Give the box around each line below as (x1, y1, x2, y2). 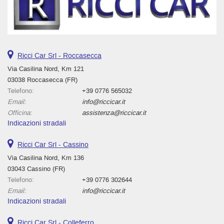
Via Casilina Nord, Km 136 (7, 153, 84, 162)
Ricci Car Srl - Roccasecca (17, 50, 101, 60)
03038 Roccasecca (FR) (7, 75, 77, 84)
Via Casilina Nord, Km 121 (7, 64, 84, 73)
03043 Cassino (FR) (7, 164, 65, 173)
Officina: (7, 108, 32, 117)
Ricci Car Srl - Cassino (17, 139, 88, 149)
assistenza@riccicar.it (82, 108, 146, 117)
